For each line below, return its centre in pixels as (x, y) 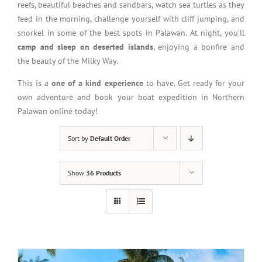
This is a (35, 83)
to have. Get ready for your (194, 83)
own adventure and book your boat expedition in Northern (131, 97)
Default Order (110, 138)
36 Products (103, 173)
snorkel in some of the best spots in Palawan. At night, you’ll (131, 32)
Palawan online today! (58, 111)
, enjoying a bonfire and (199, 46)
